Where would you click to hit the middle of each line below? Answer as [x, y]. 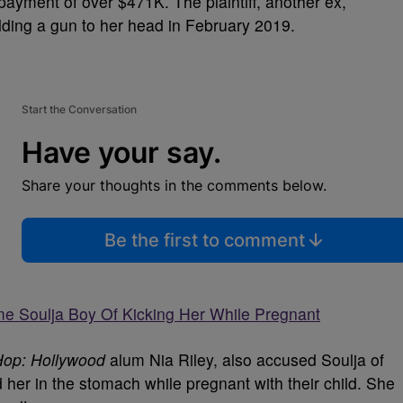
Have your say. [121, 152]
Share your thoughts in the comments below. [174, 185]
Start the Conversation [79, 109]
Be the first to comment [204, 240]
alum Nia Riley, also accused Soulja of [245, 359]
